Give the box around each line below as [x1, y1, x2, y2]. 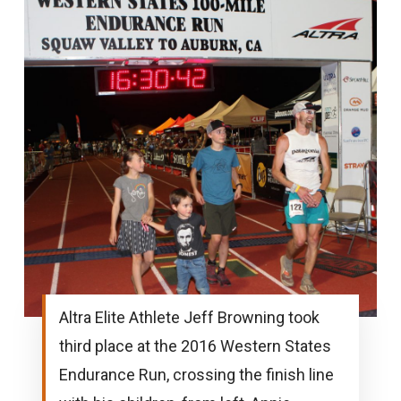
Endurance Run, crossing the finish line [58, 364, 334, 384]
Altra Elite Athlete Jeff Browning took [58, 307, 320, 327]
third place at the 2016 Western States [58, 336, 331, 355]
